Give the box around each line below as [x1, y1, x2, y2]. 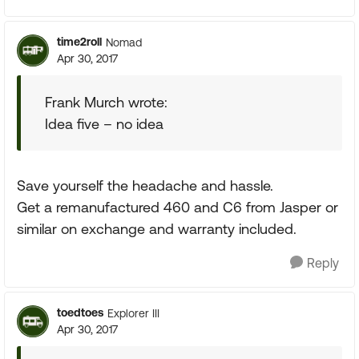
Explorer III [107, 306, 159, 320]
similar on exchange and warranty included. [17, 220, 296, 237]
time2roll [57, 35, 102, 48]
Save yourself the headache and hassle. [17, 177, 273, 194]
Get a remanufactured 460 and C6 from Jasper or [17, 199, 338, 216]
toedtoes [57, 306, 103, 319]
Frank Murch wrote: [45, 94, 167, 111]
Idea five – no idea [45, 115, 163, 132]
